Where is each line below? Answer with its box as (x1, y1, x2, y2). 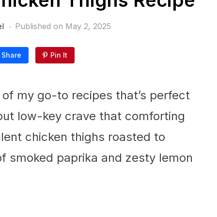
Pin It (50, 51, 67, 59)
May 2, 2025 (65, 21, 111, 31)
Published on (15, 21, 65, 31)
